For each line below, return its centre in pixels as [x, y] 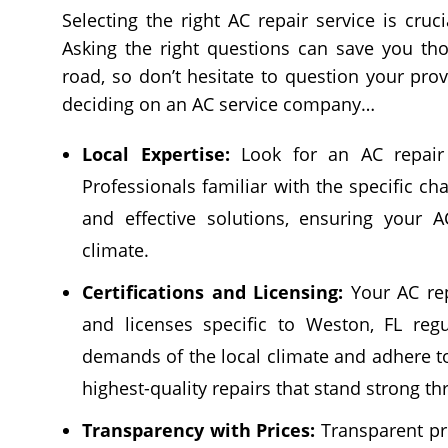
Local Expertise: [156, 153]
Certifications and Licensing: [213, 291]
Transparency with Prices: [199, 429]
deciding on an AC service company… [218, 103]
